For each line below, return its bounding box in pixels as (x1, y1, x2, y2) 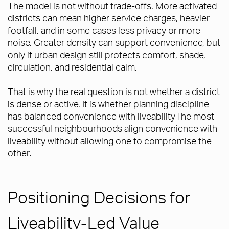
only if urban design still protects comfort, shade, (8, 49, 205, 61)
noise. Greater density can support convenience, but (8, 36, 220, 49)
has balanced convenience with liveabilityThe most (8, 110, 214, 122)
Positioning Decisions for (8, 187, 190, 208)
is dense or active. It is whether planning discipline (8, 98, 209, 110)
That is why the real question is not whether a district (8, 85, 220, 98)
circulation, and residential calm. (8, 61, 137, 73)
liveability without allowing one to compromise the (8, 134, 212, 147)
